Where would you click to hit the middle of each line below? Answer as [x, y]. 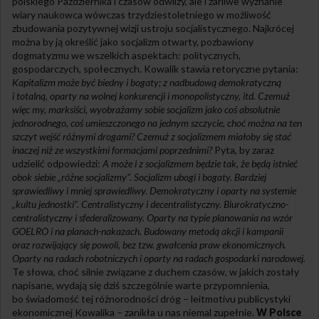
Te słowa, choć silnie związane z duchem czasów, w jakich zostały [156, 272]
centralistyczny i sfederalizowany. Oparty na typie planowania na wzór [152, 218]
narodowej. [283, 258]
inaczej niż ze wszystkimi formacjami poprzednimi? [112, 150]
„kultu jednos [38, 204]
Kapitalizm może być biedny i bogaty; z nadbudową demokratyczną [147, 83]
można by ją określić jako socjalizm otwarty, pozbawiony [133, 42]
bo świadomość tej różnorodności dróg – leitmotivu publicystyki [151, 299]
